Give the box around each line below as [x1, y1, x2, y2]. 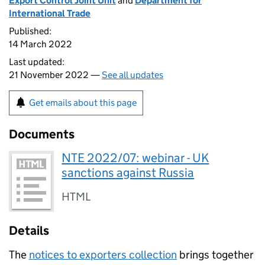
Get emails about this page [29, 97, 137, 108]
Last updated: [9, 56, 64, 67]
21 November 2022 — [9, 69, 102, 80]
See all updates [102, 69, 163, 80]
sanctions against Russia [62, 165, 195, 180]
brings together [177, 248, 254, 262]
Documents [9, 127, 75, 142]
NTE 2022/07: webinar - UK [62, 150, 209, 166]
